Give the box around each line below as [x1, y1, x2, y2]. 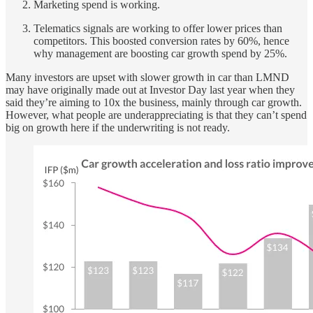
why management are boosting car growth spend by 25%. [34, 48, 287, 60]
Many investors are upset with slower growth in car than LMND [6, 71, 289, 84]
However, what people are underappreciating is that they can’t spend [6, 109, 307, 122]
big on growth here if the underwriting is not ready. [6, 122, 230, 134]
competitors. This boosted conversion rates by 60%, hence [34, 35, 289, 48]
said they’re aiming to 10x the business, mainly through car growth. [6, 96, 302, 109]
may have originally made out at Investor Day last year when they [6, 84, 295, 96]
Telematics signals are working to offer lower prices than [34, 22, 282, 35]
